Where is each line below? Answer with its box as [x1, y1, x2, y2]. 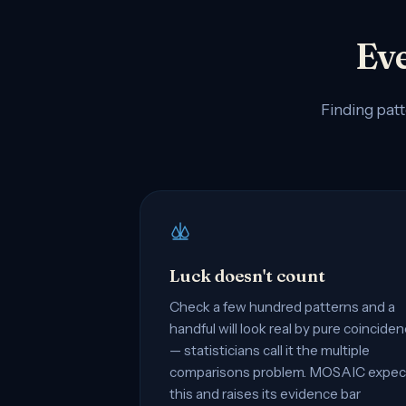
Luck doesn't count [169, 265, 325, 286]
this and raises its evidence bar [169, 384, 361, 402]
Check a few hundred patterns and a [169, 297, 395, 315]
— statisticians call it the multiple [169, 341, 370, 359]
